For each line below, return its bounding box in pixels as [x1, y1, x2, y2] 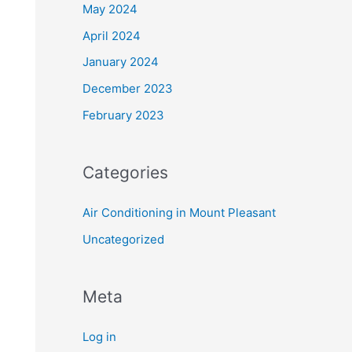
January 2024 [82, 54, 159, 70]
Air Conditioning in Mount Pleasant [82, 204, 276, 220]
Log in [82, 328, 116, 344]
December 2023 [82, 81, 173, 96]
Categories [82, 162, 168, 182]
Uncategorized [82, 231, 164, 247]
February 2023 [82, 107, 164, 123]
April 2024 [82, 27, 141, 43]
